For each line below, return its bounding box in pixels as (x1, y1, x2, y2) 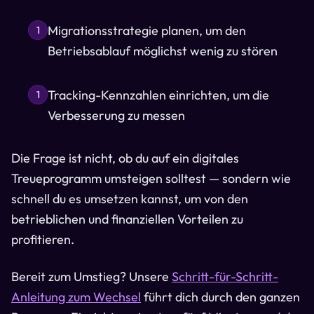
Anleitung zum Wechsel (11, 289, 141, 305)
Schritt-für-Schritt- (172, 268, 278, 285)
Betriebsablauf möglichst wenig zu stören (48, 43, 278, 59)
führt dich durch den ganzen (141, 289, 300, 305)
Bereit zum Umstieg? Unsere (11, 268, 172, 285)
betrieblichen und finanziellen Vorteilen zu (11, 211, 243, 227)
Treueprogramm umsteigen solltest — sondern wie (11, 170, 291, 186)
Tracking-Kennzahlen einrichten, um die (48, 87, 269, 103)
